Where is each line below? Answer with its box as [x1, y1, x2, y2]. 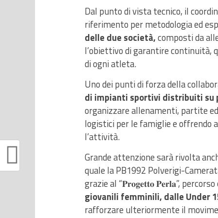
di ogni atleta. [85, 57, 136, 71]
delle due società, [85, 31, 156, 44]
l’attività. [85, 130, 120, 144]
